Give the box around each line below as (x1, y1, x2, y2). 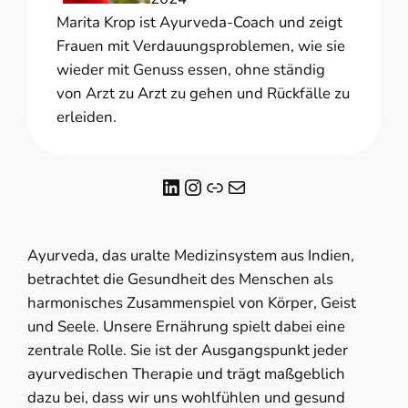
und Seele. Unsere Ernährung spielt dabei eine (27, 316, 346, 338)
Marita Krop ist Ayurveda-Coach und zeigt (56, 12, 343, 34)
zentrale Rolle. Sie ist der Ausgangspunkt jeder (27, 340, 349, 362)
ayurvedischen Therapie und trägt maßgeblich (27, 363, 346, 385)
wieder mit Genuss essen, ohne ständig (56, 59, 326, 81)
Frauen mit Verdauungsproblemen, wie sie (56, 36, 346, 57)
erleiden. (56, 107, 117, 128)
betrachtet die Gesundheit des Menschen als (27, 269, 334, 291)
